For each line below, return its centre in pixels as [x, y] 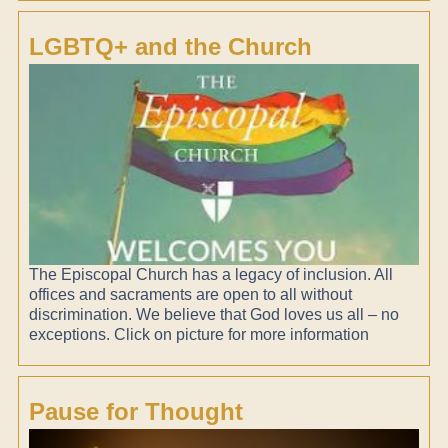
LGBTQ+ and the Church [170, 47]
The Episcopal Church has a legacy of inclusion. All [211, 274]
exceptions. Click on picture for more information [199, 334]
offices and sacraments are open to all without [190, 294]
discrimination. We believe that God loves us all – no [214, 314]
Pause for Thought [136, 411]
